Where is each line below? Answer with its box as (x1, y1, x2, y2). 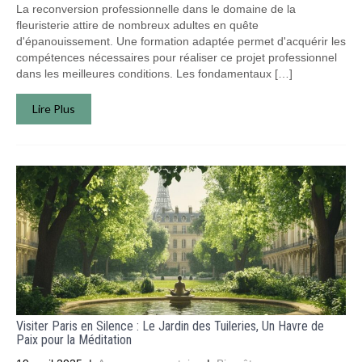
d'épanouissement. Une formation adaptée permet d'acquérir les (16, 35, 346, 48)
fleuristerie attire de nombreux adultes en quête (16, 19, 259, 32)
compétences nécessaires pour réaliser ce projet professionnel (16, 51, 337, 64)
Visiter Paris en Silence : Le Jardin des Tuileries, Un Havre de (16, 318, 324, 334)
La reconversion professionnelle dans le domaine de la (16, 2, 296, 15)
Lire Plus (32, 102, 75, 116)
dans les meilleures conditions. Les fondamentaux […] (16, 67, 293, 80)
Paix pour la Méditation (16, 332, 132, 347)
